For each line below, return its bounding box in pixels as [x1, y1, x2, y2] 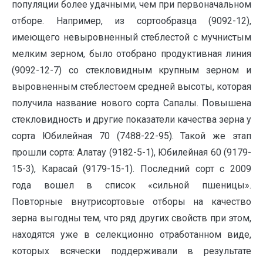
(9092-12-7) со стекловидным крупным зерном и [12, 65, 251, 76]
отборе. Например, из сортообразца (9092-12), [12, 15, 251, 26]
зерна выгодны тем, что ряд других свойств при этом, [12, 213, 251, 224]
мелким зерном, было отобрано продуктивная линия [12, 48, 251, 59]
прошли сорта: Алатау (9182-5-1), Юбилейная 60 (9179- [12, 147, 251, 158]
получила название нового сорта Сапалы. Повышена [12, 97, 251, 109]
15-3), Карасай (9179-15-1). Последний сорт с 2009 [12, 163, 251, 174]
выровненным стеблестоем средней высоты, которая [12, 81, 251, 92]
